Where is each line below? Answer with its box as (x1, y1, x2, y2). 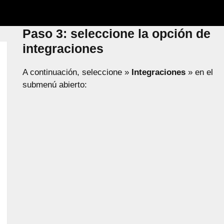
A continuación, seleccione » (22, 67, 131, 77)
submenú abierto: (22, 80, 87, 89)
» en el (185, 67, 213, 77)
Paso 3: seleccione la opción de (22, 26, 210, 40)
